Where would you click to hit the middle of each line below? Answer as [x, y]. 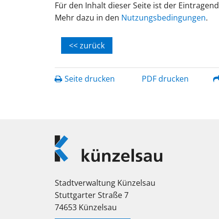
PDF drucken [165, 79]
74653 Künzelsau [86, 207]
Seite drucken [90, 79]
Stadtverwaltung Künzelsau [105, 183]
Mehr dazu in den [88, 18]
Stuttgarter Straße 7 [92, 195]
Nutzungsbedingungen [164, 18]
